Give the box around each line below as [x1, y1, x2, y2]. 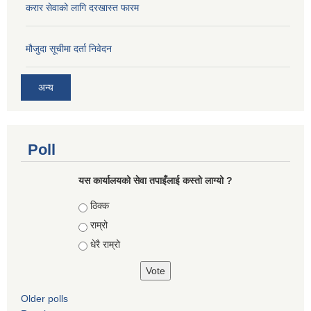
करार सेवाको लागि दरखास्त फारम [26, 1, 139, 13]
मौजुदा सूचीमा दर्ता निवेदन [26, 42, 112, 54]
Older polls [21, 293, 68, 305]
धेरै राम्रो [90, 238, 120, 250]
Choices [78, 200, 117, 212]
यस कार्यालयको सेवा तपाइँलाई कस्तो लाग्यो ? [78, 175, 233, 187]
